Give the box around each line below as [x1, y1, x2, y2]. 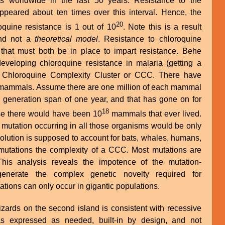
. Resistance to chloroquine [97, 35, 201, 44]
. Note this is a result [123, 23, 201, 32]
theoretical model [34, 35, 98, 44]
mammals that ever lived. [108, 109, 201, 119]
